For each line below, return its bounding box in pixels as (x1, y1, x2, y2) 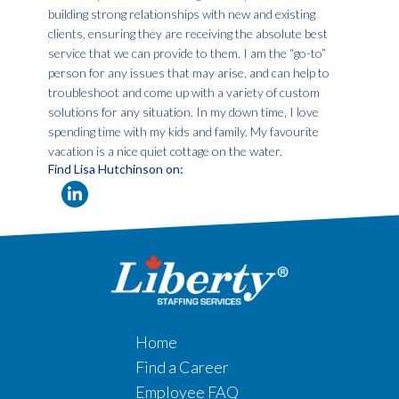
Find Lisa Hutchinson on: (47, 161, 183, 177)
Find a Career (135, 357, 229, 378)
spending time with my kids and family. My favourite (47, 124, 319, 140)
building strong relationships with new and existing (47, 6, 315, 22)
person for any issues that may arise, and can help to (47, 65, 330, 81)
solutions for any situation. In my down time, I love (47, 104, 319, 120)
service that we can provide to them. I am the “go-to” (47, 45, 326, 61)
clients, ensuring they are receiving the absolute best (47, 26, 328, 42)
